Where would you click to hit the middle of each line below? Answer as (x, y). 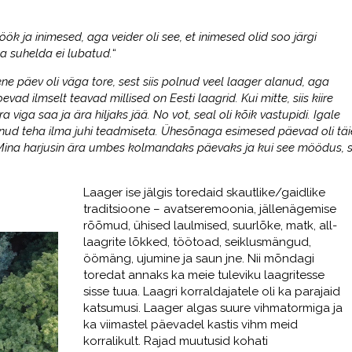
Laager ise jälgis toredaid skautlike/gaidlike (204, 193)
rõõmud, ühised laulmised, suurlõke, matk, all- (210, 226)
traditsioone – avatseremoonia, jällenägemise (209, 209)
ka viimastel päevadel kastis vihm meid (190, 325)
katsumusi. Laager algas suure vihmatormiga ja (213, 308)
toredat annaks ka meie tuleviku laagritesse (203, 275)
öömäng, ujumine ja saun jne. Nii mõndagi (198, 259)
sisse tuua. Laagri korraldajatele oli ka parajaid (211, 292)
